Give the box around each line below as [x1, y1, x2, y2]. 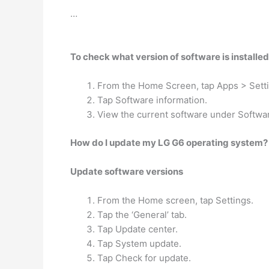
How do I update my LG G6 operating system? [70, 136, 268, 148]
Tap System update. [97, 237, 181, 249]
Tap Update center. [97, 223, 178, 235]
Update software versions [70, 165, 183, 177]
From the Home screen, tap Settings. [97, 194, 253, 206]
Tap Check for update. [97, 252, 191, 264]
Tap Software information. [97, 94, 207, 106]
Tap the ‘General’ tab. [97, 208, 187, 220]
